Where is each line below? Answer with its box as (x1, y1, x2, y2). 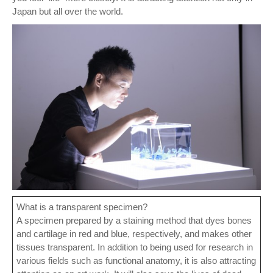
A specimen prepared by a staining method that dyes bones (16, 214, 252, 225)
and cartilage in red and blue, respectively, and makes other (16, 228, 252, 239)
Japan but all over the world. (12, 5, 123, 16)
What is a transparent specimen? (16, 201, 147, 212)
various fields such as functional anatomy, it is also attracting (16, 255, 256, 266)
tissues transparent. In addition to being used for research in (16, 241, 253, 252)
